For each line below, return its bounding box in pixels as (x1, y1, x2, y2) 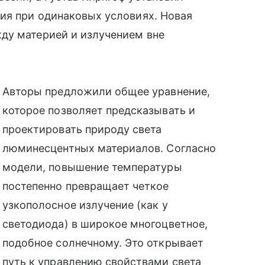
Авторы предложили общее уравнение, (2, 85, 210, 98)
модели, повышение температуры (2, 160, 182, 173)
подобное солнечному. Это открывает (2, 236, 203, 249)
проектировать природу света (2, 122, 162, 135)
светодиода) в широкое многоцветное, (2, 217, 208, 230)
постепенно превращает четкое (2, 179, 169, 192)
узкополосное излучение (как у (2, 198, 168, 211)
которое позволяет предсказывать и (2, 104, 195, 117)
